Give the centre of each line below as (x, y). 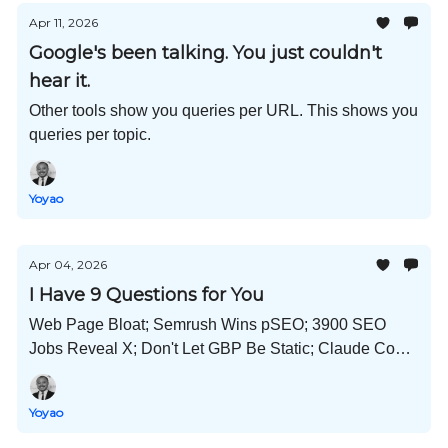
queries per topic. (90, 134)
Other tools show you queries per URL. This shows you (223, 110)
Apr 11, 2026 (63, 22)
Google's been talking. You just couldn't (205, 53)
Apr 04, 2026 (68, 264)
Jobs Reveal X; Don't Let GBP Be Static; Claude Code (221, 348)
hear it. (59, 81)
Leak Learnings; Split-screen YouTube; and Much (203, 372)
